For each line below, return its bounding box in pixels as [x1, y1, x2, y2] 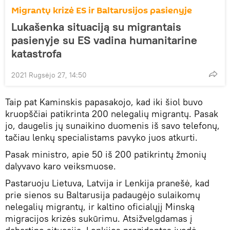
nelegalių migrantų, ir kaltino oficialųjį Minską [5, 200, 195, 213]
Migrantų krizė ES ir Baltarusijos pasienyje [11, 4, 192, 17]
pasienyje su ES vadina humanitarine [11, 32, 197, 47]
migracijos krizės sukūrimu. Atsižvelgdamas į [5, 212, 193, 224]
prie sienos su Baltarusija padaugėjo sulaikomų [5, 188, 200, 201]
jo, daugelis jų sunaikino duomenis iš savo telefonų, [5, 119, 220, 131]
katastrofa [11, 46, 62, 61]
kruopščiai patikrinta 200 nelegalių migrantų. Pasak [5, 107, 218, 120]
